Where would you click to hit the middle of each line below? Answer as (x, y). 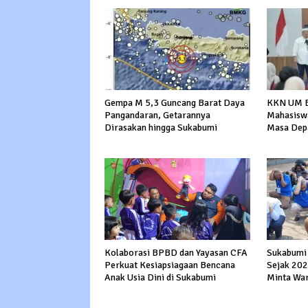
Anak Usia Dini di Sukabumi (160, 278)
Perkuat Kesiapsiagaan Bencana (170, 265)
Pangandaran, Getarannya (157, 115)
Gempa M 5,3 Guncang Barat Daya (175, 103)
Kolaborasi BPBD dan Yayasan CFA (176, 253)
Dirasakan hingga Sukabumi (161, 128)
